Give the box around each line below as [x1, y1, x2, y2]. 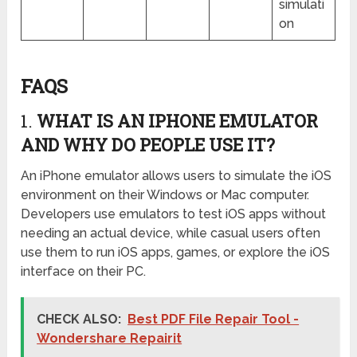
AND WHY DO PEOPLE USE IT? [21, 132, 276, 156]
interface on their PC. [21, 263, 147, 279]
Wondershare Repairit [37, 330, 182, 346]
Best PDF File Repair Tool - [127, 311, 300, 327]
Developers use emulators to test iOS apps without [21, 206, 327, 222]
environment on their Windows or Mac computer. [21, 186, 310, 202]
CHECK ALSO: [37, 311, 122, 327]
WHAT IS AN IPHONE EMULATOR [37, 108, 319, 132]
